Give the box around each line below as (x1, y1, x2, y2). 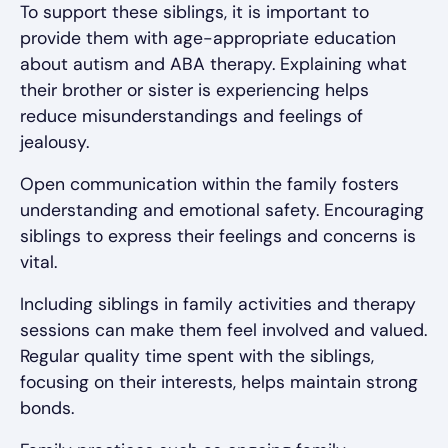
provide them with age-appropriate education (20, 26, 396, 49)
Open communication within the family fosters (20, 172, 399, 195)
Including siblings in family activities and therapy (20, 292, 416, 315)
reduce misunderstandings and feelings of (20, 104, 363, 127)
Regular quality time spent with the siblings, (20, 344, 374, 367)
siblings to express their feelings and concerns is (20, 224, 416, 247)
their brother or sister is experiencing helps (20, 78, 369, 101)
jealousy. (20, 130, 89, 153)
